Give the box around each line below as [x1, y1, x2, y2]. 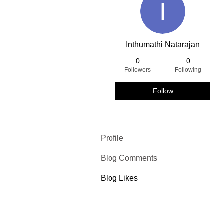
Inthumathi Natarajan [126, 40, 200, 49]
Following [175, 66, 201, 73]
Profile [101, 134, 123, 142]
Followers [124, 66, 151, 73]
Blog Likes [101, 174, 138, 182]
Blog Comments [101, 154, 157, 162]
